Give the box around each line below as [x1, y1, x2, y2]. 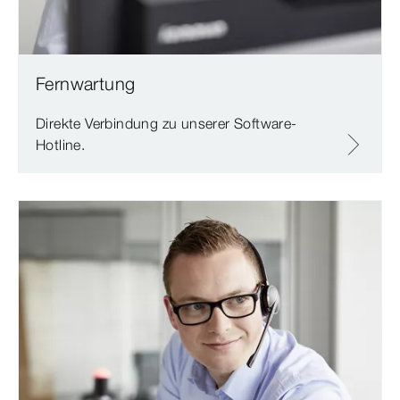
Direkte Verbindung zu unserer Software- [36, 114, 297, 133]
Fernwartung [36, 72, 136, 96]
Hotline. [36, 136, 86, 154]
